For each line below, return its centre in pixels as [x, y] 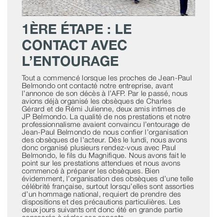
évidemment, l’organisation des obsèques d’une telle [108, 178]
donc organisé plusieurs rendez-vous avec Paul [99, 147]
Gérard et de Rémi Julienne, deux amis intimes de [103, 109]
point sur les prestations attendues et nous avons [101, 163]
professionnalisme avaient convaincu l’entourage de [106, 124]
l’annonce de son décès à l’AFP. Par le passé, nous [105, 93]
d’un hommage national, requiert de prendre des [101, 194]
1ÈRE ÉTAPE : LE [77, 29]
